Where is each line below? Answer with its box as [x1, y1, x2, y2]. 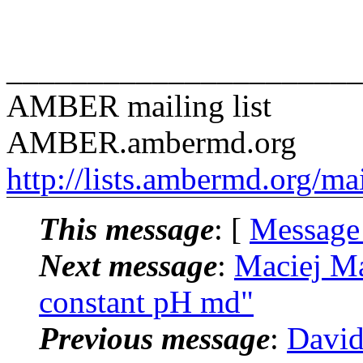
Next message [39, 247, 217, 283]
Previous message [39, 320, 270, 356]
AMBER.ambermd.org [6, 124, 297, 160]
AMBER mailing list [6, 88, 271, 123]
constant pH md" [39, 284, 254, 319]
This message [39, 211, 214, 246]
